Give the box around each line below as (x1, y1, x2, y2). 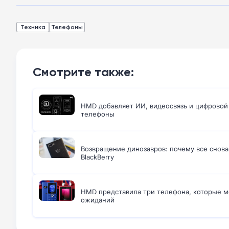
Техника (20, 23, 45, 31)
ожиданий (81, 195, 114, 204)
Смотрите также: (33, 64, 134, 79)
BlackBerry (81, 152, 114, 162)
